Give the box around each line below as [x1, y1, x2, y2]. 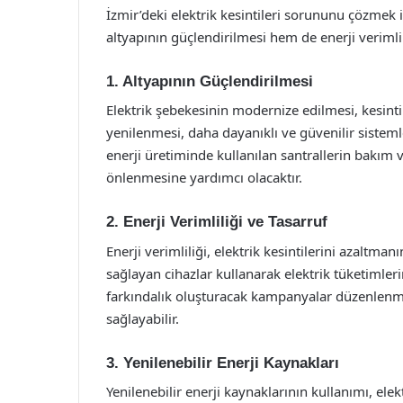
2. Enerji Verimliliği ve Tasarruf [106, 213, 327, 230]
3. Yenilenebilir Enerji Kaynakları [106, 354, 339, 372]
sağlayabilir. [106, 309, 179, 327]
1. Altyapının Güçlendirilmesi [106, 72, 313, 90]
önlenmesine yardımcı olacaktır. [106, 168, 302, 186]
